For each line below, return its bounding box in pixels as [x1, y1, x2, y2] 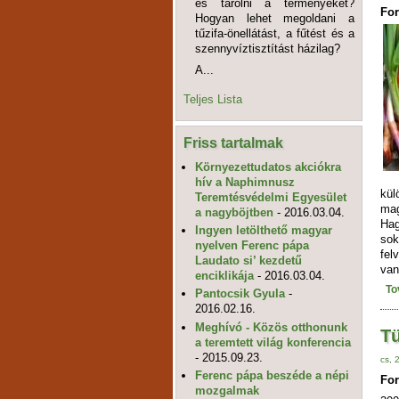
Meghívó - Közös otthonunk [195, 320, 348, 334]
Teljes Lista [183, 93, 242, 107]
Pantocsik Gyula [195, 287, 286, 301]
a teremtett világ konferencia [195, 335, 352, 349]
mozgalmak [195, 383, 260, 397]
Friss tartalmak [183, 134, 283, 151]
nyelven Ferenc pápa [195, 238, 310, 252]
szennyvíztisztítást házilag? [195, 42, 341, 56]
